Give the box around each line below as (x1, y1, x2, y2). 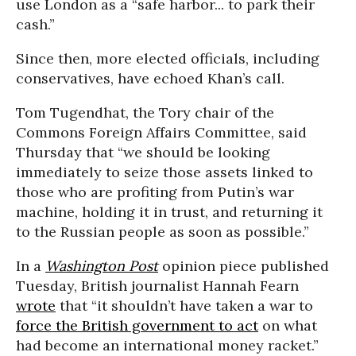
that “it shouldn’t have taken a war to (56, 296, 313, 315)
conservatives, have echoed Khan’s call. (16, 69, 284, 88)
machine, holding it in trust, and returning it (16, 203, 323, 222)
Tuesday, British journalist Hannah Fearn (16, 277, 299, 296)
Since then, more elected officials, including (16, 49, 319, 68)
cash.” (16, 15, 55, 34)
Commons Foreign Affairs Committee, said (16, 123, 307, 142)
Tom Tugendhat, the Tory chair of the (16, 103, 274, 122)
